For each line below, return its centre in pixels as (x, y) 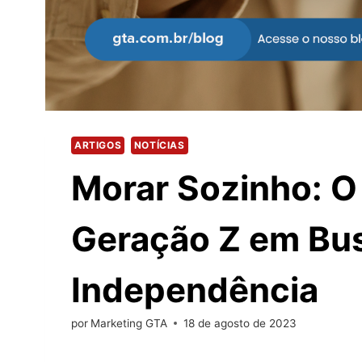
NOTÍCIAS (159, 145)
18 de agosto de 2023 (240, 323)
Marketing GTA (129, 323)
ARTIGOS (98, 145)
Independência (195, 289)
